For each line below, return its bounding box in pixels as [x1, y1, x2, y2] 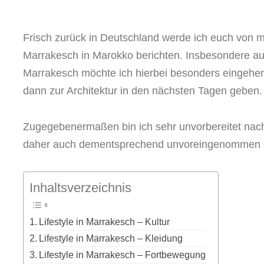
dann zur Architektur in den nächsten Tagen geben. [23, 85, 262, 97]
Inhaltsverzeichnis [29, 180, 131, 195]
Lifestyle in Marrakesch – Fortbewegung [39, 249, 206, 260]
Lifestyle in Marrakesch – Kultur [39, 216, 170, 227]
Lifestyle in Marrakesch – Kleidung [39, 233, 183, 244]
